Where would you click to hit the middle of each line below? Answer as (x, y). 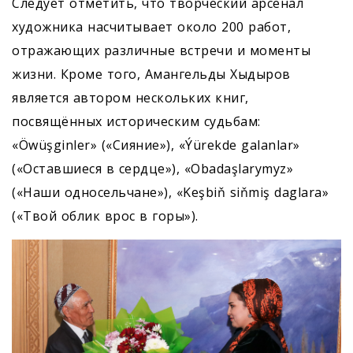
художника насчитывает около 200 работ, (151, 27)
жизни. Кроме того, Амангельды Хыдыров (151, 74)
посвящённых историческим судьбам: (136, 122)
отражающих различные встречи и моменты (161, 51)
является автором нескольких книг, (130, 98)
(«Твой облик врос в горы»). (105, 216)
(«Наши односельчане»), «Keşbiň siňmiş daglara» (170, 193)
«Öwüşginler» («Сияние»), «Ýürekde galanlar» (156, 145)
